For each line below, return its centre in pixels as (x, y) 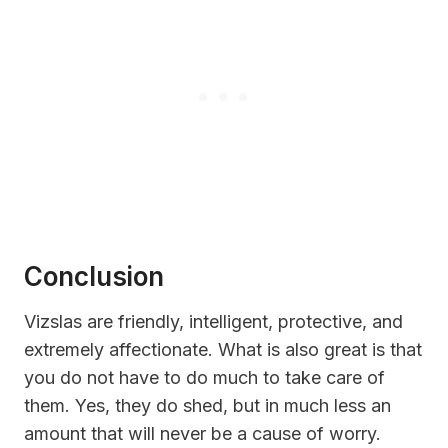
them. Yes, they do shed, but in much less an (207, 406)
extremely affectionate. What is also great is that (223, 350)
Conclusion (94, 277)
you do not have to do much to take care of (204, 378)
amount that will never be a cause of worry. (202, 434)
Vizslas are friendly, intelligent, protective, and (213, 322)
